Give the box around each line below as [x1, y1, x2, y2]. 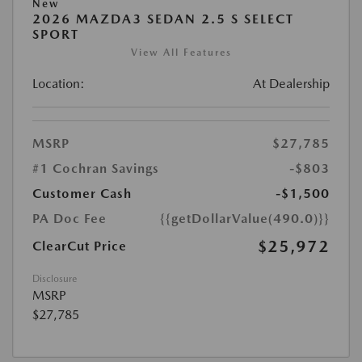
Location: [32, 76, 85, 92]
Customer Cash [32, 186, 132, 202]
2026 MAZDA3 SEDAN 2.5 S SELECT [32, 11, 294, 27]
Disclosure [32, 273, 77, 285]
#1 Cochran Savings [32, 161, 159, 177]
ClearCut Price [32, 238, 127, 255]
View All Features [130, 47, 232, 59]
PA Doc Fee [32, 211, 107, 227]
